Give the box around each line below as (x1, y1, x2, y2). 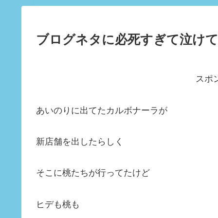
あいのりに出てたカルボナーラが (36, 105, 167, 115)
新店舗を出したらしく (36, 136, 124, 146)
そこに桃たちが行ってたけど (36, 168, 150, 178)
